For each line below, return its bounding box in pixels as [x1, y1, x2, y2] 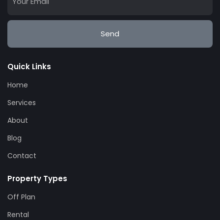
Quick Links [7, 61, 51, 72]
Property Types [7, 173, 67, 184]
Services [7, 97, 36, 108]
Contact [7, 150, 36, 161]
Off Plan [7, 192, 35, 202]
